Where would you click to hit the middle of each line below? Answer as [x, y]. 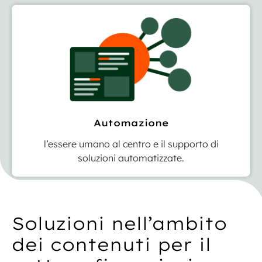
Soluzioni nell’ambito [119, 224]
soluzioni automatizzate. [131, 158]
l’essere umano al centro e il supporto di [131, 144]
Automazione [131, 123]
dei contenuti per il [111, 245]
